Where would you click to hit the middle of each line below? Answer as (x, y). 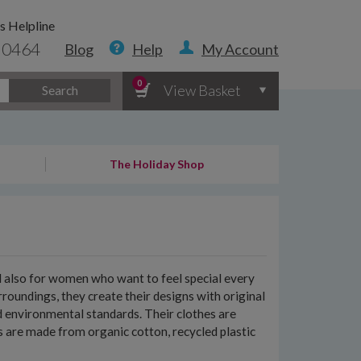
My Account (240, 49)
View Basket (203, 90)
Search (60, 90)
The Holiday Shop (156, 164)
